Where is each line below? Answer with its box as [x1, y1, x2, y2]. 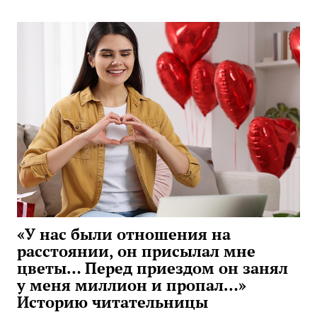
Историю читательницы [17, 292, 208, 312]
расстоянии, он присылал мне [17, 241, 255, 261]
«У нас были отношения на [17, 224, 231, 244]
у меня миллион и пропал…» [17, 275, 246, 295]
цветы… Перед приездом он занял [17, 258, 288, 278]
